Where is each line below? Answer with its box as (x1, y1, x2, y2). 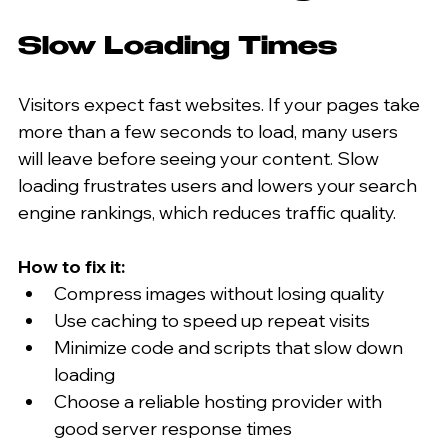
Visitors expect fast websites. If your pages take (18, 92, 424, 116)
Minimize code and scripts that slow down (54, 335, 407, 359)
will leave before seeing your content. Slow (18, 146, 383, 170)
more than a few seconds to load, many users (18, 119, 402, 143)
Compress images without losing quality (54, 281, 393, 305)
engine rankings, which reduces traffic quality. (18, 200, 396, 224)
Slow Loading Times (18, 34, 337, 61)
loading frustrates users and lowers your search (18, 173, 421, 197)
